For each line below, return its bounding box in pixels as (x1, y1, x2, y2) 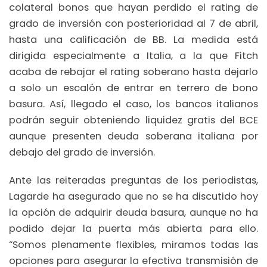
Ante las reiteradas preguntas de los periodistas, (9, 173, 258, 188)
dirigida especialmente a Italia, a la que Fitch (9, 48, 258, 63)
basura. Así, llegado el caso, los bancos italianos (9, 97, 258, 111)
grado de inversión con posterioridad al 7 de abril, (9, 16, 258, 30)
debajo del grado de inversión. (9, 145, 155, 159)
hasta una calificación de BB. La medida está (9, 32, 258, 46)
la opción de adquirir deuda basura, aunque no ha (9, 206, 258, 220)
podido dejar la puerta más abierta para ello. (9, 222, 258, 236)
